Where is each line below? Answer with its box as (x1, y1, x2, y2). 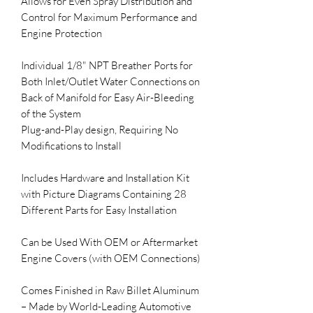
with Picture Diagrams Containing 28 (21, 187, 187, 201)
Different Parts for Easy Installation (21, 203, 179, 217)
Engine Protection (21, 26, 102, 40)
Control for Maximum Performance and (21, 10, 197, 24)
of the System (21, 106, 83, 120)
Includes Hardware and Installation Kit (21, 170, 189, 184)
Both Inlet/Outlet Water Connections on (21, 74, 200, 88)
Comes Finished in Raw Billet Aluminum (21, 283, 199, 297)
